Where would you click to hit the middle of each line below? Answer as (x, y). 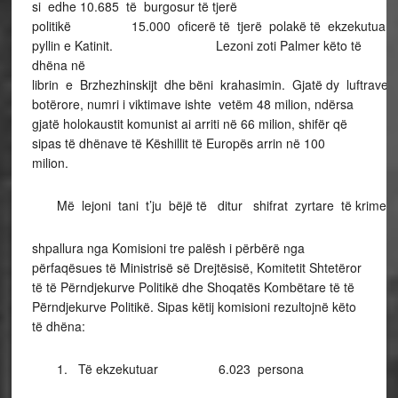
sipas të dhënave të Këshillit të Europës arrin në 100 (178, 143)
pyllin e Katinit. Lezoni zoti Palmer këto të (196, 45)
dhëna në (58, 65)
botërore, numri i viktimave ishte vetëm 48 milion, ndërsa (192, 104)
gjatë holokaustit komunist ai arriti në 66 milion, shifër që (189, 123)
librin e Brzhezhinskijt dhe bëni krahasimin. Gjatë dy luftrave (210, 84)
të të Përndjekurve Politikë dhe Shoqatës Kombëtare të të (193, 287)
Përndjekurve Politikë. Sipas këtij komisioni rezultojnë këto (194, 306)
